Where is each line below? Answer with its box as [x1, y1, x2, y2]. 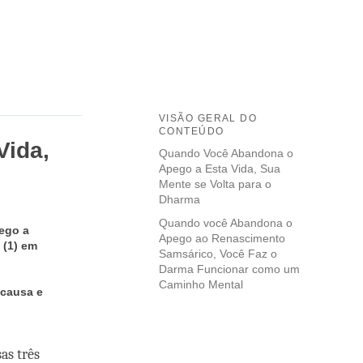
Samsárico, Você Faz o [159, 247, 277, 261]
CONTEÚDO [159, 126, 224, 138]
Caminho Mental [159, 278, 243, 292]
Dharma [159, 193, 200, 207]
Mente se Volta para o [159, 177, 271, 191]
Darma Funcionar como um [159, 263, 300, 276]
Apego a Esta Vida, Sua [159, 162, 280, 176]
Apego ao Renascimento [159, 232, 285, 246]
